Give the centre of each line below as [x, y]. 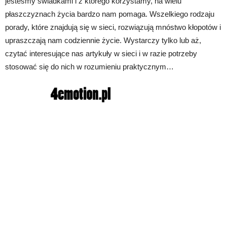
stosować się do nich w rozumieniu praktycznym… [89, 66]
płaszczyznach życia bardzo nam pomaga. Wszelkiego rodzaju [110, 14]
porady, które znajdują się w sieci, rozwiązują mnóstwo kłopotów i [113, 27]
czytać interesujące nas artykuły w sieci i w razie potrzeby [101, 53]
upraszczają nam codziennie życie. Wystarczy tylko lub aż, [103, 40]
